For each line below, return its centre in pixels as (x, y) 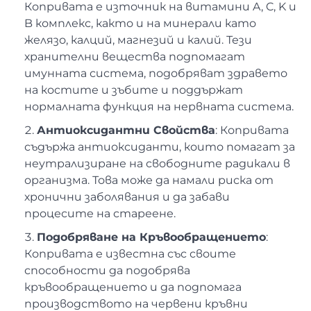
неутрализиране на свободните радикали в (157, 163)
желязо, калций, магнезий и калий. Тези (138, 40)
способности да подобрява (107, 270)
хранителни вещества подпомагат (135, 56)
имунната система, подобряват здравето (156, 73)
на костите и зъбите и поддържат (134, 90)
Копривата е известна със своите (130, 253)
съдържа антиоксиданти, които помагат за (160, 146)
